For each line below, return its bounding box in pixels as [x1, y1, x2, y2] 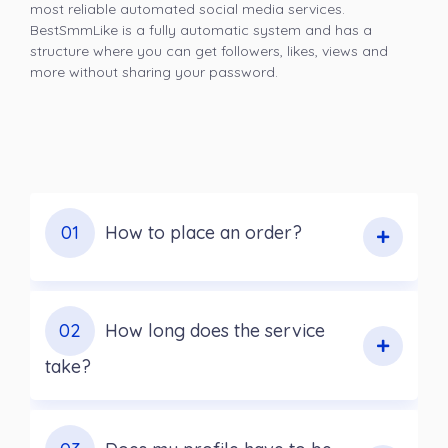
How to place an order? [105, 221, 302, 245]
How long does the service [105, 319, 325, 343]
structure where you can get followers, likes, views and [30, 42, 388, 61]
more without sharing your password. [30, 63, 278, 82]
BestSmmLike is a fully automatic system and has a [30, 21, 372, 40]
